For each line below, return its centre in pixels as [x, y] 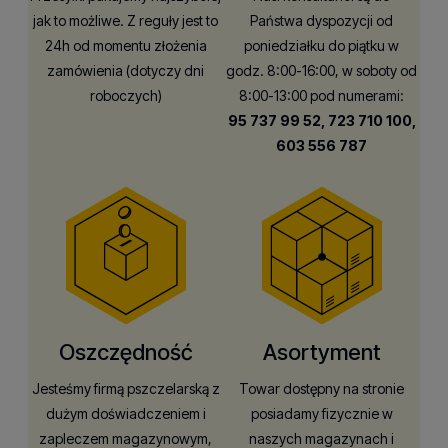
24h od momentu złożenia [125, 45]
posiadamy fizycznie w [321, 413]
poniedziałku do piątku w [322, 45]
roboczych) [125, 95]
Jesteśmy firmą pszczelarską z [125, 388]
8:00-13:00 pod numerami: [322, 95]
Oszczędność [125, 351]
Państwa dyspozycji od [322, 20]
